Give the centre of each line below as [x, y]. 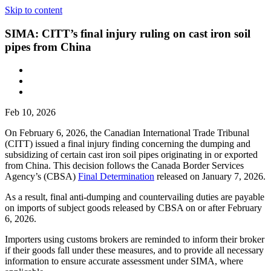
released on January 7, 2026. [210, 177]
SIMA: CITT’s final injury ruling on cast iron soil [128, 33]
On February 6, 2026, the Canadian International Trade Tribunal [127, 133]
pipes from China [48, 47]
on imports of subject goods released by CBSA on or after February [133, 208]
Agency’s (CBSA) [41, 177]
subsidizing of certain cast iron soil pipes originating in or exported [131, 155]
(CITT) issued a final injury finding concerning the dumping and [128, 144]
